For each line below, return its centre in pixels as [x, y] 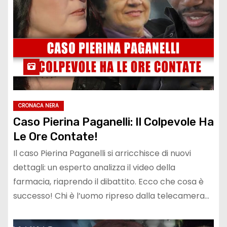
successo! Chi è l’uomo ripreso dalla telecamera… [111, 196]
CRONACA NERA [39, 106]
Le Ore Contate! [55, 137]
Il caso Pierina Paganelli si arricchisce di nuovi [102, 154]
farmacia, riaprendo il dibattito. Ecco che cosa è [108, 182]
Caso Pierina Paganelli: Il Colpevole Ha [113, 122]
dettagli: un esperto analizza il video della [94, 168]
